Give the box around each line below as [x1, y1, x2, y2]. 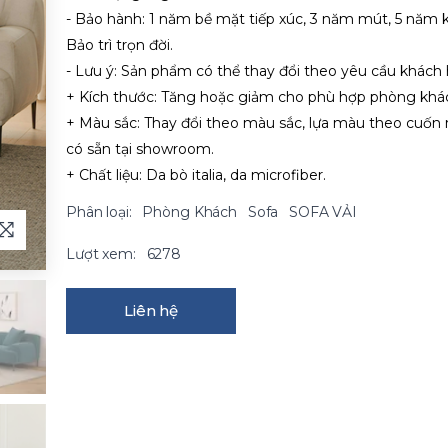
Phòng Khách [142, 203, 237, 221]
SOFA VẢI [289, 203, 358, 221]
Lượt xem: [66, 245, 136, 263]
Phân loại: [66, 203, 132, 221]
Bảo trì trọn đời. [66, 36, 173, 54]
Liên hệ [124, 301, 178, 320]
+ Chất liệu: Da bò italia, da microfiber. [66, 166, 326, 184]
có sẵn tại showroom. [66, 140, 214, 158]
